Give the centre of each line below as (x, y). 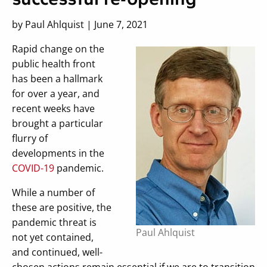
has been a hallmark (57, 78)
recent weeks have (53, 108)
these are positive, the (62, 207)
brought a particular (58, 123)
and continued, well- (57, 252)
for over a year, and (56, 93)
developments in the (58, 153)
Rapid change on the (58, 49)
